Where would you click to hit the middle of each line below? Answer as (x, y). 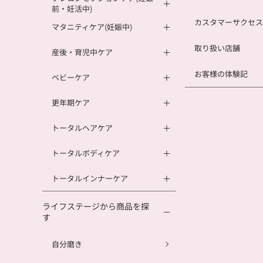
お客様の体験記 (221, 74)
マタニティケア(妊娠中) (92, 27)
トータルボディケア (86, 153)
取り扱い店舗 (217, 48)
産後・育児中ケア (82, 52)
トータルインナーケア (90, 178)
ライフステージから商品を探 (96, 206)
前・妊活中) (72, 9)
